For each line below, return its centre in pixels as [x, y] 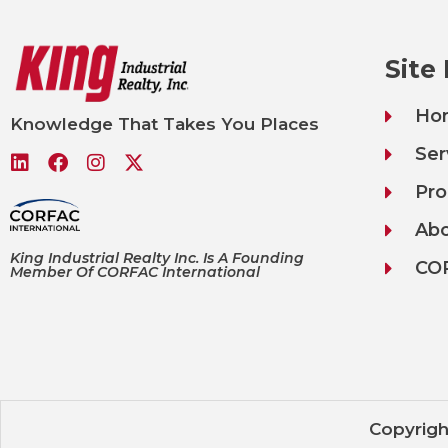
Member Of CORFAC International [135, 272]
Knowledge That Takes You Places [164, 123]
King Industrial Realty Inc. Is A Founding [157, 258]
